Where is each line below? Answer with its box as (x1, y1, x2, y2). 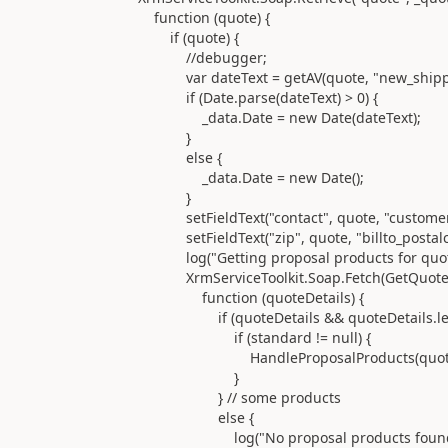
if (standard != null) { (73, 327, 371, 347)
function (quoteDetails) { (73, 287, 364, 307)
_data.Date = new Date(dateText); (73, 107, 421, 127)
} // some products (73, 387, 341, 407)
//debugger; (73, 47, 267, 67)
